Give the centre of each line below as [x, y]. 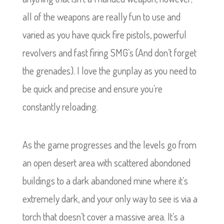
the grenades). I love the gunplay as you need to [109, 70]
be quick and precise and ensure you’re [92, 88]
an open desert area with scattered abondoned [106, 162]
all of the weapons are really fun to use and [101, 16]
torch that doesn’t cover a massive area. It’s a [103, 216]
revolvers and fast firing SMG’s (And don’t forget [109, 52]
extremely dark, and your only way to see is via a [110, 198]
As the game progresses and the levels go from [109, 144]
